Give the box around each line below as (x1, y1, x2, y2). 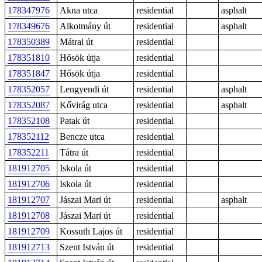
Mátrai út (60, 37, 93, 47)
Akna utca (60, 5, 98, 15)
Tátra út (60, 147, 88, 157)
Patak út (60, 116, 89, 126)
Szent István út (60, 242, 114, 252)
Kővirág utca (60, 100, 108, 110)
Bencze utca (60, 132, 105, 142)
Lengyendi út (60, 84, 109, 94)
